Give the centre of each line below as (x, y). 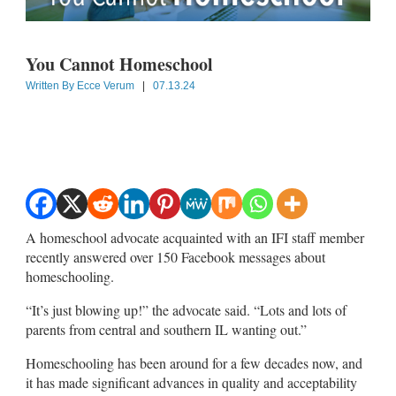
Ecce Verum (106, 85)
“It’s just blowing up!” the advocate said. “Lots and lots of (186, 309)
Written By (51, 85)
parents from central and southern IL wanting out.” (166, 329)
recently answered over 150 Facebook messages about (175, 256)
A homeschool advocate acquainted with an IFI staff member (195, 237)
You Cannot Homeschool (119, 64)
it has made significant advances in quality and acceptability (191, 382)
